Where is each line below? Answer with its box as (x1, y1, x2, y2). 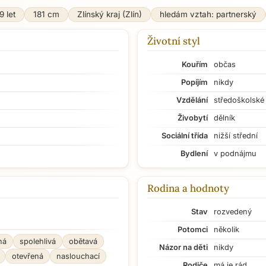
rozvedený (214, 207, 252, 216)
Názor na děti (159, 243, 208, 252)
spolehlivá (20, 237, 56, 246)
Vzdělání (176, 96, 208, 104)
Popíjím (181, 78, 208, 87)
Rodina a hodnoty (147, 182, 229, 195)
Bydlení (180, 149, 208, 158)
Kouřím (182, 60, 208, 69)
